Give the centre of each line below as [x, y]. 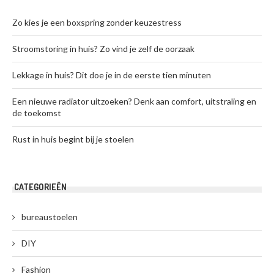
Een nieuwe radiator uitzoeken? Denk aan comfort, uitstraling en [134, 101]
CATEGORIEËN [40, 187]
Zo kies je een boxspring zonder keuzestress [97, 22]
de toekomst [37, 113]
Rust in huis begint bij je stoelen [73, 139]
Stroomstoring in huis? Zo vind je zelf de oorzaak [103, 49]
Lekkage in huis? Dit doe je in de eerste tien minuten [112, 75]
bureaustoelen [50, 217]
